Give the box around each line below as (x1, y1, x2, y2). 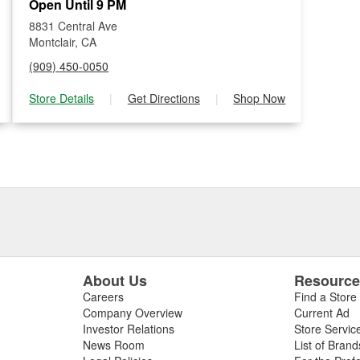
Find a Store (294, 288, 358, 305)
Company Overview (82, 305, 182, 321)
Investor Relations (82, 321, 174, 337)
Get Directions (127, 90, 200, 106)
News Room (82, 337, 145, 353)
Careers (82, 288, 124, 305)
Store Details (29, 90, 95, 106)
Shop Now (233, 90, 286, 106)
